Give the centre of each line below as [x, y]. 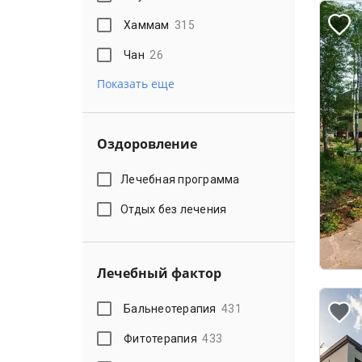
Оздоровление [147, 144]
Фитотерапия [160, 338]
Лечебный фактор [159, 273]
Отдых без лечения [174, 209]
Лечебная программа [180, 179]
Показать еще [136, 84]
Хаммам [147, 25]
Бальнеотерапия [170, 308]
